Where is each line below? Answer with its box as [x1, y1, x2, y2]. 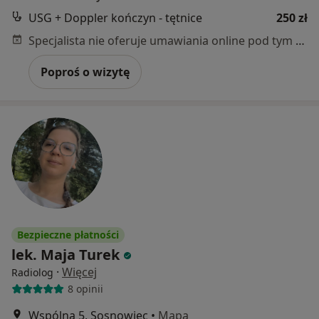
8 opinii [67, 282, 103, 296]
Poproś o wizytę [41, 63, 130, 80]
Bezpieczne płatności [17, 227, 119, 241]
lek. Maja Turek [11, 244, 120, 264]
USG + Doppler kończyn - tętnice [28, 9, 202, 26]
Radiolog [11, 265, 53, 279]
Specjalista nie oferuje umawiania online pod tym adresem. [296, 32, 305, 48]
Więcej [62, 263, 97, 280]
